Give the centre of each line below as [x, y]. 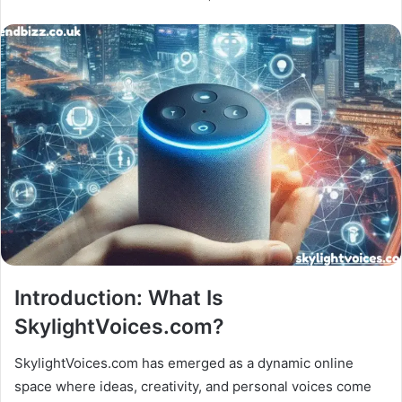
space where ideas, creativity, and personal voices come [193, 386]
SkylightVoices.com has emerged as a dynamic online [184, 363]
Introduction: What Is [119, 298]
